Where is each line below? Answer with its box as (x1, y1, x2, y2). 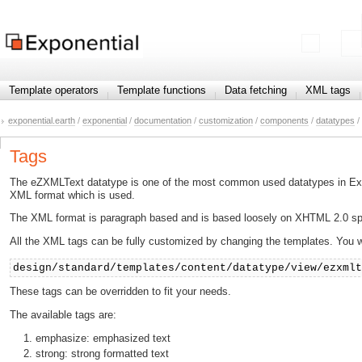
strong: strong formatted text (36, 347, 169, 360)
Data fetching (225, 84, 287, 96)
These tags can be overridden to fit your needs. (10, 285, 231, 298)
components (260, 116, 309, 126)
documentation (134, 116, 192, 126)
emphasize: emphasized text (36, 331, 170, 344)
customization (199, 116, 253, 126)
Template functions (117, 84, 206, 96)
